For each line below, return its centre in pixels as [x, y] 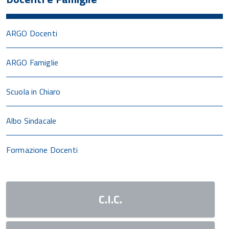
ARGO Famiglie [32, 62]
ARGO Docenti [32, 33]
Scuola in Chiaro [33, 91]
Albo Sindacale [31, 120]
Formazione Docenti [42, 150]
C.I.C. [110, 199]
